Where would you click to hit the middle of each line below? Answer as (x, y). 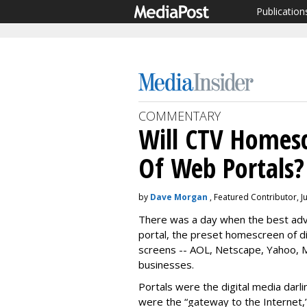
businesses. (166, 265)
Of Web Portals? (221, 168)
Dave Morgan (179, 197)
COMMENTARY (180, 116)
